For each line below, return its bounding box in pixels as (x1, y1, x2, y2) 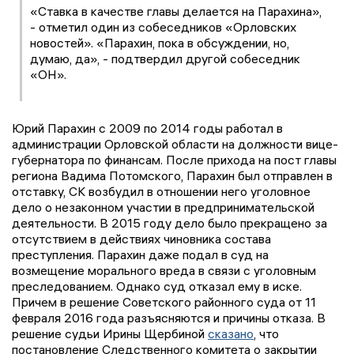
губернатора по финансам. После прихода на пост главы (12, 151, 337, 168)
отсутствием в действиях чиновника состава (12, 230, 271, 247)
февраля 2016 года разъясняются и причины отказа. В (12, 309, 326, 326)
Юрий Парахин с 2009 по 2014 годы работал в (12, 119, 283, 136)
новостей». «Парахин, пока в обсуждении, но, (30, 34, 289, 51)
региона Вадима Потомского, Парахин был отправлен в (12, 167, 333, 183)
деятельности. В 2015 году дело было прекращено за (12, 214, 327, 231)
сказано (208, 325, 254, 341)
